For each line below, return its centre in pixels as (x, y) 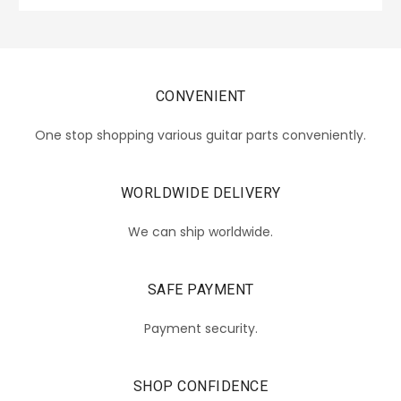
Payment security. (200, 328)
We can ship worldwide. (200, 231)
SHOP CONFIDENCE (200, 386)
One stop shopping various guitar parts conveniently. (200, 135)
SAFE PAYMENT (200, 289)
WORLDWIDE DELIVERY (200, 192)
